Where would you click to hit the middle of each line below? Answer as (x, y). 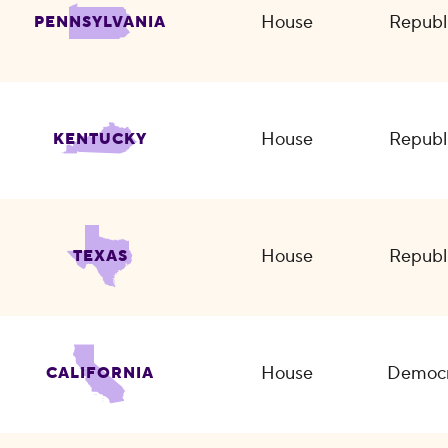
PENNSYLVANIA (100, 22)
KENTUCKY (100, 139)
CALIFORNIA (100, 373)
